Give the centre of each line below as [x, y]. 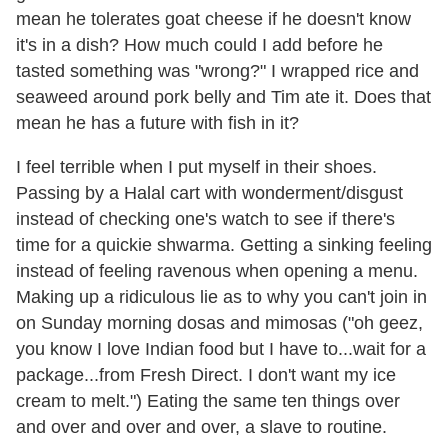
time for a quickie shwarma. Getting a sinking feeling [224, 244]
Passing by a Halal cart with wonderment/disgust [209, 192]
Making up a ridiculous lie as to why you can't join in [221, 296]
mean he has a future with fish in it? [157, 122]
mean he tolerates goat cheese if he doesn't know [213, 18]
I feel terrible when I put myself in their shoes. [196, 166]
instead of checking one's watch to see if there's [205, 218]
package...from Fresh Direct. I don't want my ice [206, 374]
